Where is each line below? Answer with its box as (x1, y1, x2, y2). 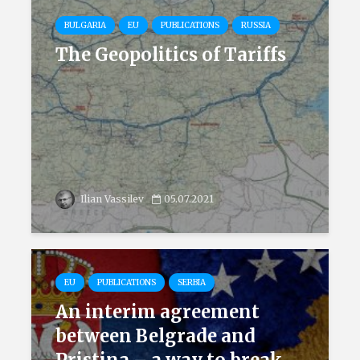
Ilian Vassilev (78, 193, 144, 205)
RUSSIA (241, 20, 271, 31)
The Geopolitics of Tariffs (55, 43, 286, 66)
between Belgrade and (55, 325, 256, 347)
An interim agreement (55, 301, 260, 323)
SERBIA (178, 277, 206, 288)
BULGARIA (64, 20, 106, 31)
